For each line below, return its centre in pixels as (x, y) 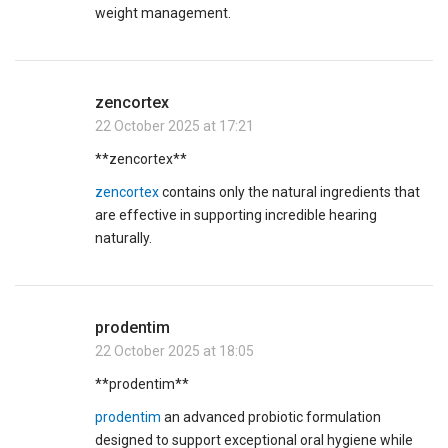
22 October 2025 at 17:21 (174, 126)
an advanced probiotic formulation (271, 417)
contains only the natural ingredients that (290, 192)
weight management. (163, 13)
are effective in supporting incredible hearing (236, 215)
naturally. (123, 238)
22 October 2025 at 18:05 (174, 351)
